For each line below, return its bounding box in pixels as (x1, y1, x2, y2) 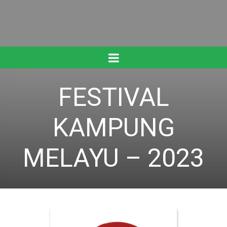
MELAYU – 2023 (23, 143, 204, 173)
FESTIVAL (58, 83, 169, 112)
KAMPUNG (52, 113, 175, 143)
